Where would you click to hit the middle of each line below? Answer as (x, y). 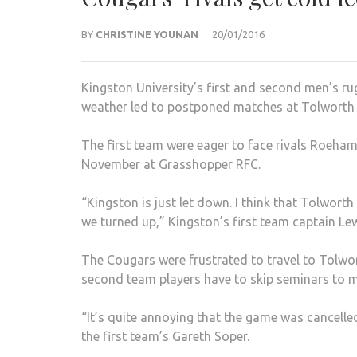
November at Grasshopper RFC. (171, 164)
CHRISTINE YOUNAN (147, 34)
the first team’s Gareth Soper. (165, 336)
